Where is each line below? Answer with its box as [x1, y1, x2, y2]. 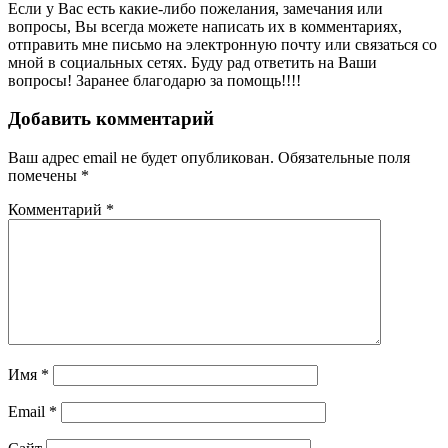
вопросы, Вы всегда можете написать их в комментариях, [8, 17, 402, 35]
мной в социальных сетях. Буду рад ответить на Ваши [8, 53, 377, 71]
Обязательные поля [278, 148, 410, 166]
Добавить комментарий [8, 108, 214, 130]
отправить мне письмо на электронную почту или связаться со [8, 35, 437, 53]
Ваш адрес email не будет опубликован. [8, 148, 274, 166]
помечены [8, 166, 81, 184]
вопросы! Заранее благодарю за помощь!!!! [8, 71, 301, 89]
